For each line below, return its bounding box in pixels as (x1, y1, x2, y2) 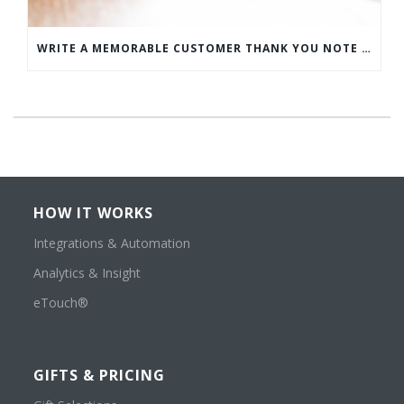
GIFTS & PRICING (33, 365, 166, 386)
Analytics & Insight (33, 264, 142, 282)
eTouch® (33, 294, 89, 312)
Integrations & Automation (33, 234, 191, 252)
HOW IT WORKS (33, 203, 154, 224)
